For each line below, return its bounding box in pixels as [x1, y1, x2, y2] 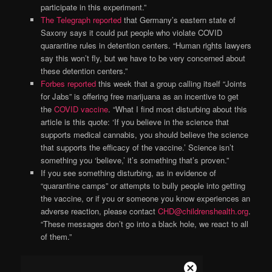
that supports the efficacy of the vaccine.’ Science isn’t [40, 141, 234, 153]
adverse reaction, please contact [40, 205, 158, 217]
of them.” [40, 230, 72, 242]
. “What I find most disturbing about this [107, 103, 247, 115]
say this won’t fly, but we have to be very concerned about [40, 52, 245, 64]
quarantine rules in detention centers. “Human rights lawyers [40, 39, 251, 51]
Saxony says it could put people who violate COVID [40, 26, 222, 38]
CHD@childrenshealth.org [157, 205, 248, 217]
